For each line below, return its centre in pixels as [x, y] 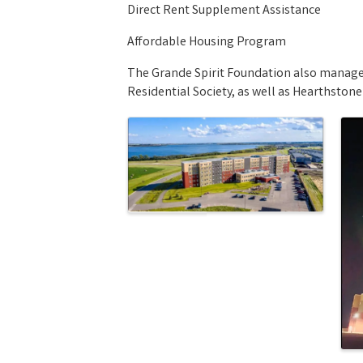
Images [167, 131]
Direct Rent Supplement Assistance [224, 11]
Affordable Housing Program [207, 43]
